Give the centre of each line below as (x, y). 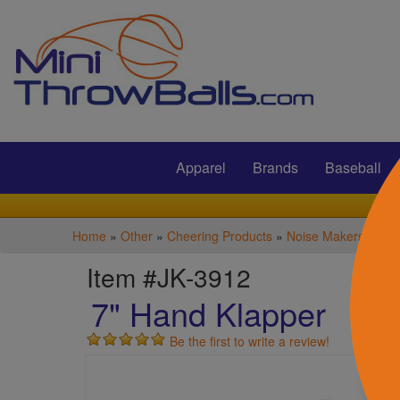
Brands (275, 167)
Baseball (353, 167)
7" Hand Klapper (200, 313)
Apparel (200, 167)
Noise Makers (325, 236)
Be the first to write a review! (250, 341)
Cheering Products (219, 236)
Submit (185, 103)
